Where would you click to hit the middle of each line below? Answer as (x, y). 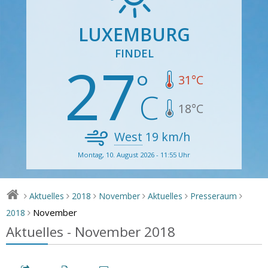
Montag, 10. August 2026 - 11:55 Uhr (134, 154)
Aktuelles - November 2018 (91, 232)
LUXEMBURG (134, 34)
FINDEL (134, 53)
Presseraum (214, 196)
